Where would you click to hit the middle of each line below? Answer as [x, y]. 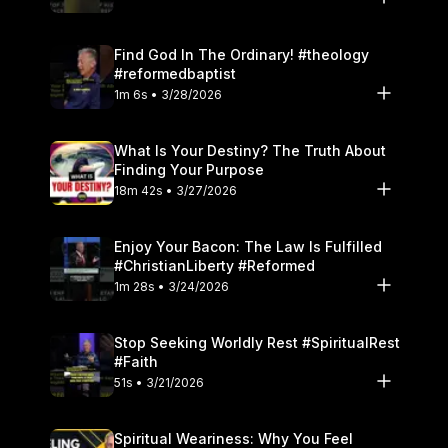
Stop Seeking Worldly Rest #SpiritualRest [257, 342]
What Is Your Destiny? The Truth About [250, 150]
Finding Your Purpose [189, 169]
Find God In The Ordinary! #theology [241, 54]
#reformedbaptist [175, 73]
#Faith [136, 361]
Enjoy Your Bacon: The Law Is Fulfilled [248, 246]
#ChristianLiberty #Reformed [214, 265]
